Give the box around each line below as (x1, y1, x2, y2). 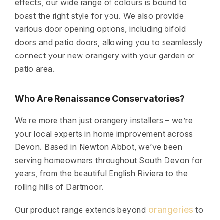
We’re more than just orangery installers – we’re (15, 115, 193, 125)
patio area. (15, 64, 55, 74)
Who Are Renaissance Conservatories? (15, 93, 185, 104)
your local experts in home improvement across (15, 129, 193, 138)
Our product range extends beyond (15, 205, 148, 215)
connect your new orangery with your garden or (15, 51, 195, 60)
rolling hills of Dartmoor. (15, 182, 104, 192)
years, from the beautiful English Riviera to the (15, 168, 188, 178)
